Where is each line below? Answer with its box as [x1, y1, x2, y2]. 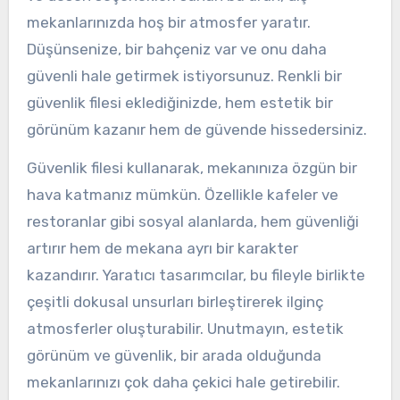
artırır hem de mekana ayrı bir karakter [26, 239, 298, 258]
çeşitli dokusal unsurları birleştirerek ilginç [26, 293, 323, 312]
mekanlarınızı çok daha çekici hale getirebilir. [26, 373, 340, 392]
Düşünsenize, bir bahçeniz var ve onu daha [26, 40, 327, 59]
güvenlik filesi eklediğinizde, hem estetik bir [26, 94, 333, 112]
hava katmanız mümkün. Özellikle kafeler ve [26, 186, 338, 204]
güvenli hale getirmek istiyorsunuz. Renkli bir [26, 67, 342, 86]
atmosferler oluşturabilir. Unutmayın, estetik [26, 320, 344, 338]
